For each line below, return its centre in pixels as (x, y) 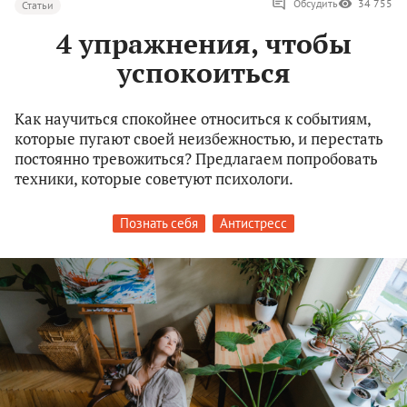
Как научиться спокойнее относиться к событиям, (193, 119)
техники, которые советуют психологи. (154, 179)
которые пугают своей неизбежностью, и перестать (199, 139)
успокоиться (203, 73)
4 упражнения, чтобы (203, 44)
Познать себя (159, 223)
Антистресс (253, 223)
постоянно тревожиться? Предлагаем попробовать (196, 159)
